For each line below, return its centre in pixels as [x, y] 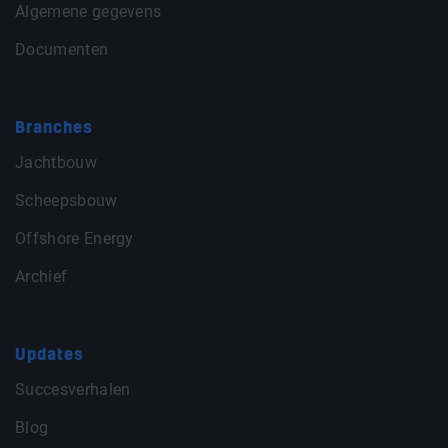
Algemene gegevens [88, 12]
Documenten [62, 50]
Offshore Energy [74, 239]
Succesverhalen [73, 390]
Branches [54, 128]
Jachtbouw [56, 163]
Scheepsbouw [66, 201]
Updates [49, 355]
